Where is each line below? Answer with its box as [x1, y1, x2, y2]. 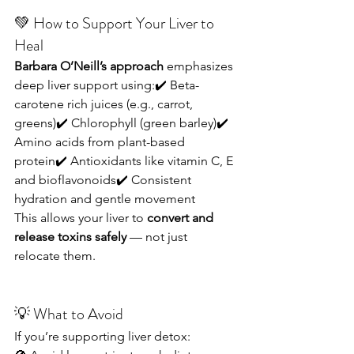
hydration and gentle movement [14, 191, 195, 206]
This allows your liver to [14, 210, 147, 225]
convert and [147, 210, 217, 225]
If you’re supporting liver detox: [14, 329, 190, 344]
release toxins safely [14, 229, 126, 244]
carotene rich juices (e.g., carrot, [14, 96, 196, 111]
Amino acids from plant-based [14, 134, 188, 149]
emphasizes [164, 58, 236, 73]
